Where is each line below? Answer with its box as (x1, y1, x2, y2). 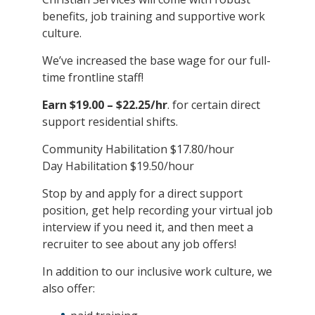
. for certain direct (167, 96, 260, 112)
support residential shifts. (42, 113, 178, 129)
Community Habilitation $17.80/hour (42, 141, 234, 157)
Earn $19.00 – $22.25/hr (42, 96, 167, 112)
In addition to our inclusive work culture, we (42, 263, 272, 279)
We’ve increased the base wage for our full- (42, 52, 271, 68)
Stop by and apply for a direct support (42, 185, 243, 201)
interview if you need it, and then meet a (42, 219, 253, 235)
